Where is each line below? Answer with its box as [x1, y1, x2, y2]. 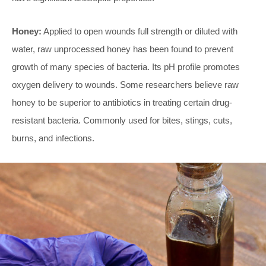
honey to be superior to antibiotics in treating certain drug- [12, 97, 232, 108]
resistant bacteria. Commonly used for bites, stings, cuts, [12, 115, 232, 126]
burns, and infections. [12, 133, 94, 144]
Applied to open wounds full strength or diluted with [42, 26, 237, 37]
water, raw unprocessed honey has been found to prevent [12, 44, 233, 55]
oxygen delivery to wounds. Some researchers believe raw [12, 80, 239, 90]
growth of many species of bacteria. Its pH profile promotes [12, 62, 240, 72]
